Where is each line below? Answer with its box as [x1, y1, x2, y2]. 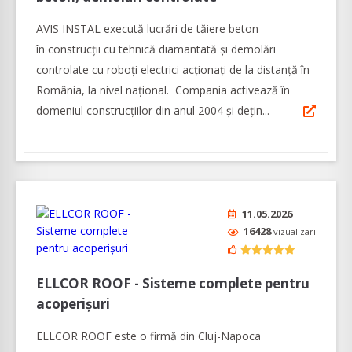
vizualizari [273, 225, 316, 237]
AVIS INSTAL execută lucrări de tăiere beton [36, 20, 258, 36]
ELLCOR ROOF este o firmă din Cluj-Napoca [36, 328, 261, 343]
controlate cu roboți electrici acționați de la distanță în [36, 61, 310, 77]
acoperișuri [36, 294, 110, 313]
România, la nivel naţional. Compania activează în [36, 82, 290, 97]
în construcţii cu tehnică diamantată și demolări [36, 41, 276, 57]
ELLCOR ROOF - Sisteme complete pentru [36, 273, 310, 292]
